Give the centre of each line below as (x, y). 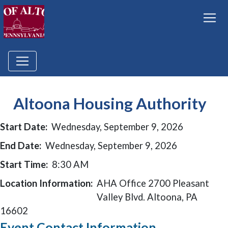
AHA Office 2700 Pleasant (153, 183)
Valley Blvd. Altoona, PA (147, 197)
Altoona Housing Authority (110, 103)
